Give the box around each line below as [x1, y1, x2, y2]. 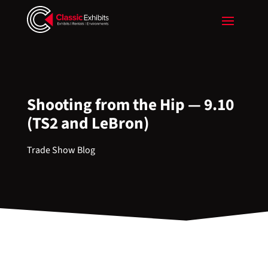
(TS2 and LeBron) [26, 112, 149, 135]
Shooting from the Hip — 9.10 [26, 93, 234, 117]
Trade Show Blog [26, 144, 95, 157]
